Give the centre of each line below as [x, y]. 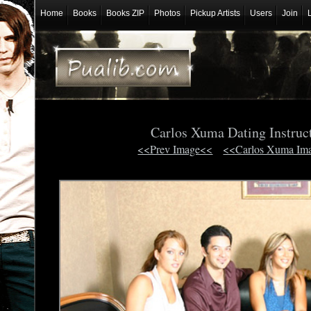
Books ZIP [125, 13]
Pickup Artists [215, 13]
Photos [167, 13]
